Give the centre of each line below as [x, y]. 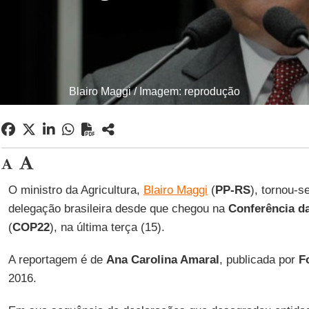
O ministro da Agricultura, [76, 190]
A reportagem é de [57, 260]
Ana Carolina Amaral [162, 260]
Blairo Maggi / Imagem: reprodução [154, 91]
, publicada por [257, 260]
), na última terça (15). [107, 227]
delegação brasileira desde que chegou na [118, 209]
